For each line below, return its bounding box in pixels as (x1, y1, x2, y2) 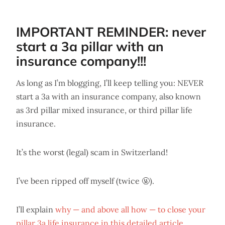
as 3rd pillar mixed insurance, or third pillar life (16, 104, 192, 115)
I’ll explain (16, 204, 55, 214)
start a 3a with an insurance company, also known (16, 91, 201, 101)
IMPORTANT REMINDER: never (16, 23, 206, 40)
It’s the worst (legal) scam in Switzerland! (16, 147, 168, 157)
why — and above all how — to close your (55, 204, 205, 214)
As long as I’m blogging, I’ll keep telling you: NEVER (16, 77, 203, 88)
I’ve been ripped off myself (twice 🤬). (16, 175, 154, 186)
